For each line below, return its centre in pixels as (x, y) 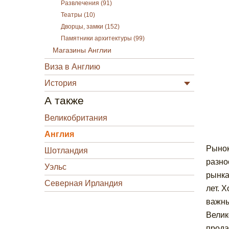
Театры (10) (78, 15)
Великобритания (76, 118)
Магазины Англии (82, 50)
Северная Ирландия (84, 183)
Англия (59, 134)
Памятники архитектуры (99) (103, 38)
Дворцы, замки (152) (90, 27)
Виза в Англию (72, 67)
